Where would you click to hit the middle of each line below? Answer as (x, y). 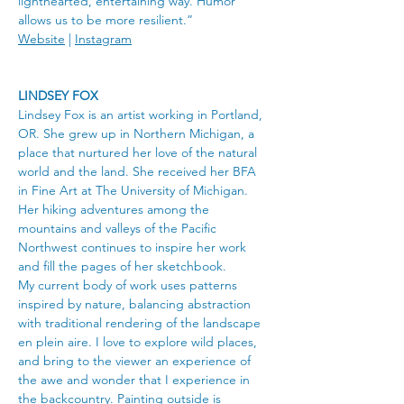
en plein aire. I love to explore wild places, (139, 342)
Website (41, 39)
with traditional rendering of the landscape (141, 323)
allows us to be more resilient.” (106, 20)
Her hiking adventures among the (115, 209)
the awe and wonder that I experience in (136, 380)
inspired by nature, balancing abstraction (136, 304)
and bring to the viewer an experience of (136, 361)
